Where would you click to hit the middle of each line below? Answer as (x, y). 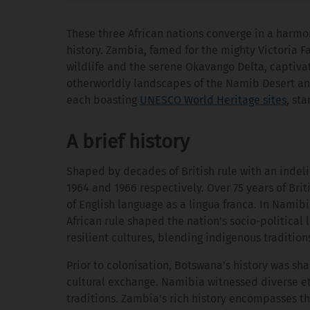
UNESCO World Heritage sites (213, 100)
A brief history (128, 141)
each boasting (103, 100)
